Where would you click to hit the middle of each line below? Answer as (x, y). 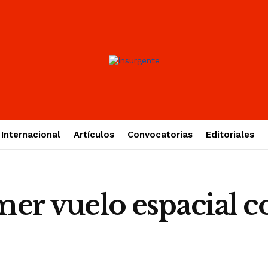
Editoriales (230, 135)
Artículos (94, 135)
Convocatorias (160, 135)
